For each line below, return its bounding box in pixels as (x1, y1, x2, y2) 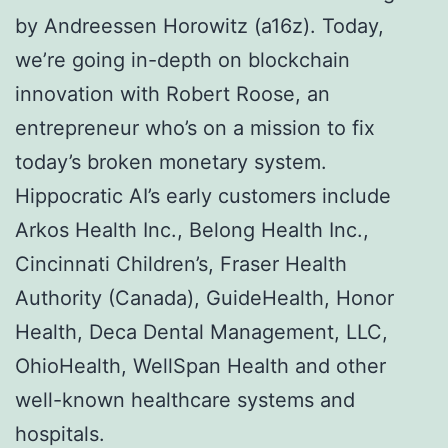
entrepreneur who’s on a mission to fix (15, 115, 375, 140)
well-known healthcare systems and (15, 387, 355, 412)
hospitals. (15, 421, 105, 446)
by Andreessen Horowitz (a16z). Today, (15, 13, 384, 38)
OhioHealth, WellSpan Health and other (15, 353, 386, 378)
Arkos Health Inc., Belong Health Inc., (15, 217, 369, 242)
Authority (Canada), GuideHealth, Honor (15, 285, 394, 310)
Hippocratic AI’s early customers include (15, 183, 391, 208)
